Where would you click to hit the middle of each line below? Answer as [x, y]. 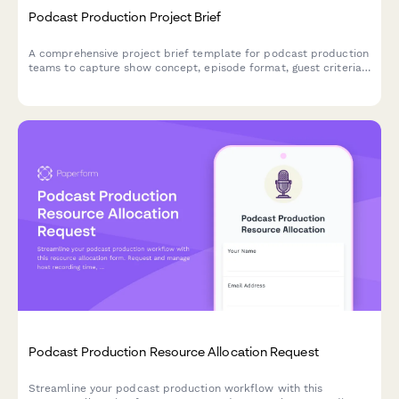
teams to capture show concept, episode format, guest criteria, [196, 68]
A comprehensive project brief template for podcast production [199, 53]
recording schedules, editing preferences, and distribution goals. [199, 82]
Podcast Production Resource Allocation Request [174, 351]
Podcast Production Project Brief [125, 16]
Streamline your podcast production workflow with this [176, 388]
